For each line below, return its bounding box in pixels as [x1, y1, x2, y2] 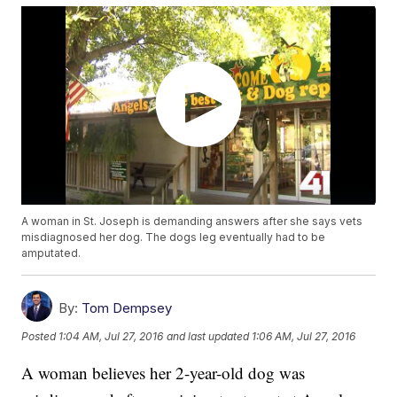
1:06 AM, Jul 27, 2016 [252, 329, 356, 343]
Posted [21, 329, 59, 343]
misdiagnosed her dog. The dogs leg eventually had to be [21, 230, 326, 245]
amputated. [21, 246, 82, 261]
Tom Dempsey [82, 300, 173, 317]
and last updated [167, 329, 250, 343]
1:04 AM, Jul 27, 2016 [58, 329, 164, 343]
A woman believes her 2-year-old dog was [21, 362, 306, 385]
